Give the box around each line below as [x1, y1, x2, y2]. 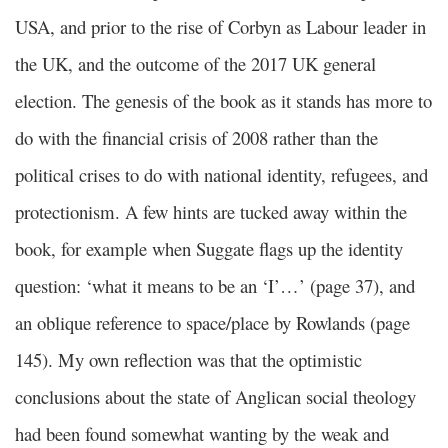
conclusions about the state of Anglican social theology [15, 384, 416, 410]
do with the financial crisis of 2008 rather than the [15, 125, 378, 151]
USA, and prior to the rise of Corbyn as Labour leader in [15, 14, 426, 40]
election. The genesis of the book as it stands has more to [15, 88, 432, 114]
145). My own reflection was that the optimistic [15, 347, 362, 373]
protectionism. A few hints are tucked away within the [15, 199, 407, 225]
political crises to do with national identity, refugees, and [15, 162, 428, 188]
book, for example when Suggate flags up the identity [15, 236, 403, 262]
